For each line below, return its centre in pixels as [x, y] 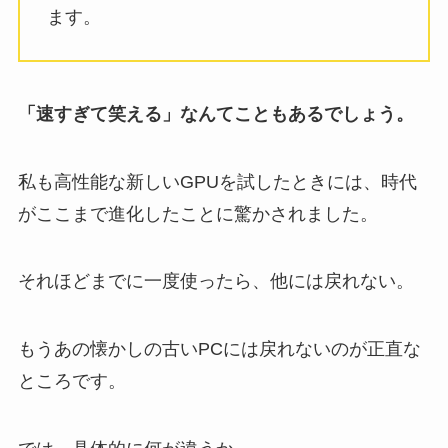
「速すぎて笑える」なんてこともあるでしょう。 [215, 113]
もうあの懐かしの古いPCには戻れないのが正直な [219, 349]
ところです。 [71, 381]
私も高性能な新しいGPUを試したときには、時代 [217, 181]
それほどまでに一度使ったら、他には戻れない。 [215, 281]
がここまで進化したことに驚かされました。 [197, 213]
